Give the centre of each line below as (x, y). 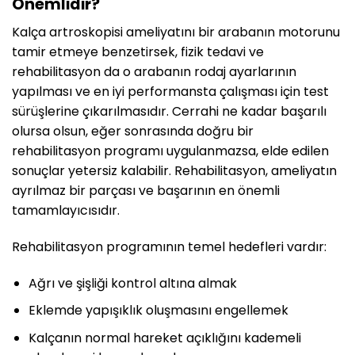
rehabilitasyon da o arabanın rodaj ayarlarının (154, 72)
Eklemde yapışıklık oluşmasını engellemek (158, 311)
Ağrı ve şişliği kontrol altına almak (132, 283)
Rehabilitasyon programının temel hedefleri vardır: (169, 246)
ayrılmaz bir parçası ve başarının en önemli (146, 191)
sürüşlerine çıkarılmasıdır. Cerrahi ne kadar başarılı (169, 112)
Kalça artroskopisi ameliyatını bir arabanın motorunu (176, 32)
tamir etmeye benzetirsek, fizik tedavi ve (138, 52)
